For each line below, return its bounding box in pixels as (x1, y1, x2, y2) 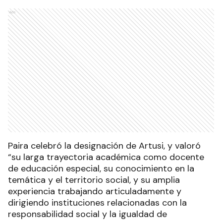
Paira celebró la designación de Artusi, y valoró (8, 140, 201, 152)
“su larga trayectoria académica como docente (8, 151, 204, 164)
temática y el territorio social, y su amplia (8, 174, 180, 186)
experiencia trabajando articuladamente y (8, 185, 181, 198)
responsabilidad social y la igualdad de (8, 208, 167, 221)
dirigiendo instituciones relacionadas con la (8, 197, 187, 209)
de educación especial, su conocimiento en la (8, 163, 194, 175)
